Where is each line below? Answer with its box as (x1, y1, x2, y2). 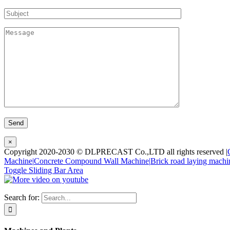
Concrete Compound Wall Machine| (34, 156, 150, 165)
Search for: (4, 193, 40, 202)
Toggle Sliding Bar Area (4, 165, 83, 175)
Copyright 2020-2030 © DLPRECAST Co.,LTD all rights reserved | (4, 147, 227, 156)
